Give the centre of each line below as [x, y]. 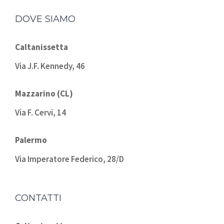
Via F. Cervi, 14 [40, 112]
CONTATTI [38, 198]
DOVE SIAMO [45, 19]
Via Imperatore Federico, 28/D [69, 159]
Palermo [31, 140]
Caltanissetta [41, 47]
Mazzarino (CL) [44, 93]
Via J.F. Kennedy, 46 [50, 66]
